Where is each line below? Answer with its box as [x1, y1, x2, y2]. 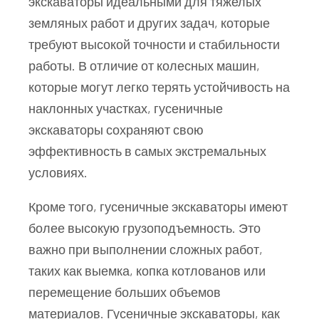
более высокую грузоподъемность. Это [28, 219, 261, 236]
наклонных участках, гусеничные [28, 100, 223, 116]
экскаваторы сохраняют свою [28, 121, 204, 137]
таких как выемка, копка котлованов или [28, 262, 266, 278]
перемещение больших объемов [28, 283, 221, 300]
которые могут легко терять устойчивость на [28, 78, 290, 95]
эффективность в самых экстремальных [28, 142, 266, 159]
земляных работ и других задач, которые [28, 14, 270, 31]
